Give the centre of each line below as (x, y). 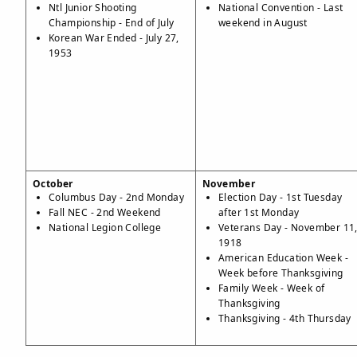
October (53, 184)
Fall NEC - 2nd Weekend (105, 212)
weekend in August (263, 23)
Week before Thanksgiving (281, 273)
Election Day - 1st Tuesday (280, 197)
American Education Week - (284, 258)
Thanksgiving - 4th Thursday (285, 318)
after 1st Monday (259, 212)
